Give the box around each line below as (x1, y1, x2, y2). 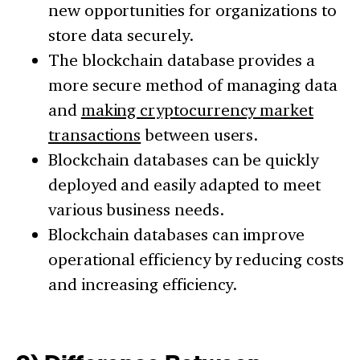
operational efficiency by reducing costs (48, 249, 344, 270)
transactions (48, 125, 141, 145)
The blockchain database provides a (48, 50, 315, 71)
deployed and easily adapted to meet (48, 174, 321, 195)
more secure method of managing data (48, 75, 337, 96)
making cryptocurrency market (80, 100, 313, 121)
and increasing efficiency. (48, 274, 238, 295)
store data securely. (48, 25, 194, 46)
